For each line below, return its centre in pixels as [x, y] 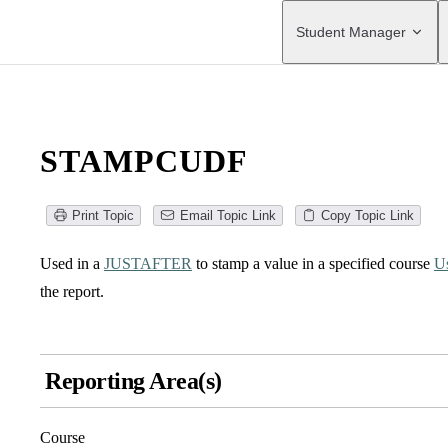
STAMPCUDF [144, 161]
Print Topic [103, 216]
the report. [72, 292]
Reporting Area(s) [133, 381]
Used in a [72, 264]
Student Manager [351, 32]
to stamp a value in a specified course [313, 264]
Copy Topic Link [367, 216]
